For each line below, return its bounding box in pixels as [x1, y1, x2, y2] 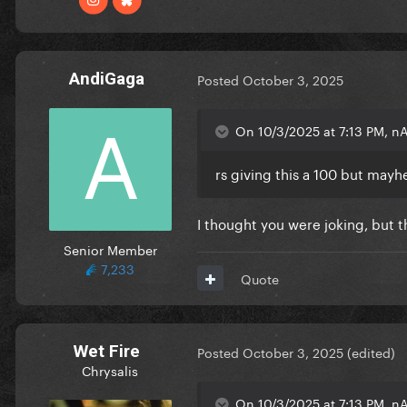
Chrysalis [82, 359, 138, 380]
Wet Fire [73, 340, 140, 362]
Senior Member [63, 238, 157, 259]
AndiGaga [68, 67, 144, 89]
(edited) [347, 342, 395, 362]
